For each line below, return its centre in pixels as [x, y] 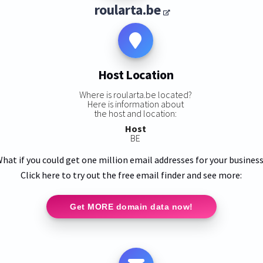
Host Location [136, 75]
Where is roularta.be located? [135, 94]
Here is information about [135, 104]
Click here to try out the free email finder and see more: [131, 175]
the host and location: [136, 113]
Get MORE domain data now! [131, 206]
